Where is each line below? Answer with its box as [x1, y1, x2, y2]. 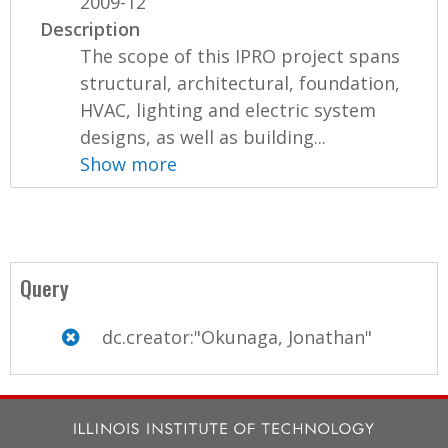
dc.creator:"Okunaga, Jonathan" [97, 325, 372, 350]
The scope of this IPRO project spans [80, 44, 401, 69]
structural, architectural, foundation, [80, 71, 401, 96]
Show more [80, 152, 178, 177]
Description [40, 17, 141, 42]
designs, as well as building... [80, 125, 327, 150]
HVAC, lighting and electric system [80, 98, 377, 123]
